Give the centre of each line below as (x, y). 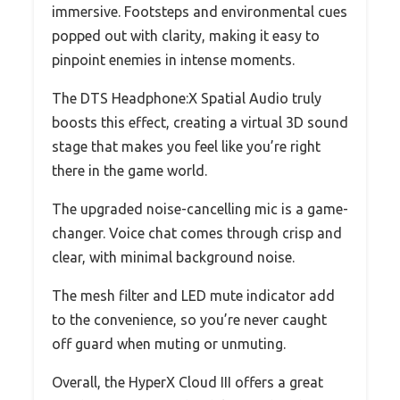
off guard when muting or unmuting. (169, 343)
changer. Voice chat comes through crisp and (197, 233)
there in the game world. (129, 170)
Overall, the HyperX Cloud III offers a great (187, 382)
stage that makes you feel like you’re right (186, 146)
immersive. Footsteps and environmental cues (200, 11)
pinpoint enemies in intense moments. (173, 59)
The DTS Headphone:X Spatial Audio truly (187, 98)
